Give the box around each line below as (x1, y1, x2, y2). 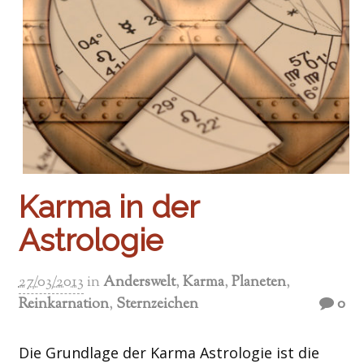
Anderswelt (102, 271, 175, 293)
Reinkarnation (18, 293, 109, 315)
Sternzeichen (115, 293, 198, 315)
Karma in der (18, 188, 199, 225)
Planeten (231, 271, 286, 293)
